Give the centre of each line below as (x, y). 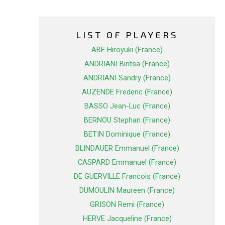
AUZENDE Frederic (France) (127, 92)
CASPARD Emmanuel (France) (127, 162)
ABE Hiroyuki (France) (127, 50)
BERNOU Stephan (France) (127, 120)
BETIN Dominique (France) (127, 134)
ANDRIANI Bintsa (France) (127, 64)
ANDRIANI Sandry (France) (127, 78)
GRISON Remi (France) (127, 205)
